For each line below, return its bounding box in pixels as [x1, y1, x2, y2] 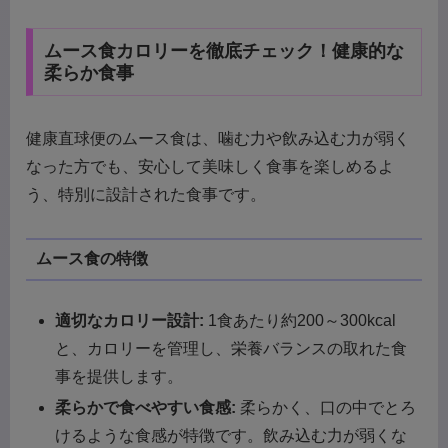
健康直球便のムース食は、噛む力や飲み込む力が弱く [26, 129, 410, 147]
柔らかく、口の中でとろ [236, 398, 417, 416]
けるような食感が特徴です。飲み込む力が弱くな [55, 426, 408, 444]
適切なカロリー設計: [55, 311, 205, 329]
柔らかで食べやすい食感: [55, 398, 237, 416]
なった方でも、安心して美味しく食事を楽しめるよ [26, 157, 394, 175]
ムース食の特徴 [35, 250, 148, 268]
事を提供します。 [55, 367, 184, 385]
